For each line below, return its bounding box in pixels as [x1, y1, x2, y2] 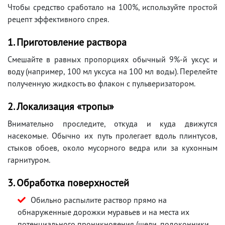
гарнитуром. [8, 154, 50, 165]
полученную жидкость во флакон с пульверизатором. [8, 78, 195, 88]
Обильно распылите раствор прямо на [31, 194, 167, 205]
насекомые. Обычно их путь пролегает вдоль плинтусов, [8, 130, 217, 141]
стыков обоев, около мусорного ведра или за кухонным [8, 142, 217, 153]
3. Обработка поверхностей [8, 176, 129, 189]
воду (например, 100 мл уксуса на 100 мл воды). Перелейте [8, 66, 217, 76]
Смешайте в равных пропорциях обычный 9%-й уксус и [8, 54, 217, 64]
